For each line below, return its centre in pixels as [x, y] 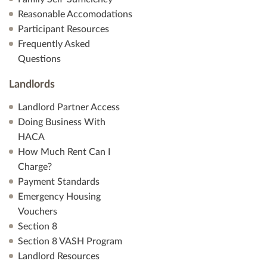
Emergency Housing [59, 197]
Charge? [35, 167]
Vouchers [38, 212]
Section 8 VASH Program [70, 241]
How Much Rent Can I [64, 152]
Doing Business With [62, 122]
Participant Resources [63, 29]
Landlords [32, 85]
